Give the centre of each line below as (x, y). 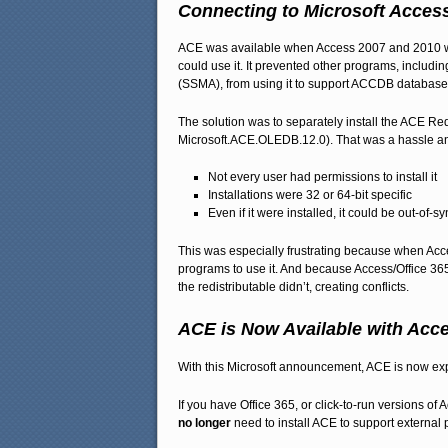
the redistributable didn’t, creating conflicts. (293, 286)
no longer (204, 422)
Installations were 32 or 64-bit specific (310, 195)
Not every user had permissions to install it (322, 177)
